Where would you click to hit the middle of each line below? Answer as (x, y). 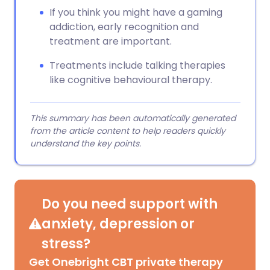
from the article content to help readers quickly (128, 131)
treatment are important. (111, 41)
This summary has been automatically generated (133, 118)
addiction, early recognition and (124, 27)
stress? (66, 244)
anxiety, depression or (118, 224)
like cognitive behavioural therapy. (131, 80)
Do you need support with (130, 204)
